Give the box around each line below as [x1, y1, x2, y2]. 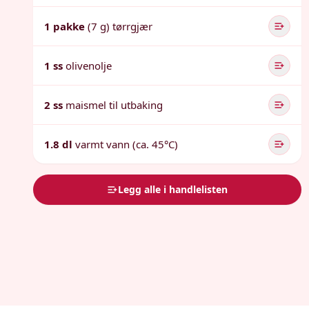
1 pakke [44, 19, 85, 33]
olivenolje [66, 59, 112, 72]
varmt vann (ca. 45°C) [75, 137, 178, 151]
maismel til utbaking [66, 98, 163, 112]
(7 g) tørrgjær [88, 19, 152, 33]
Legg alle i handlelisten [118, 183, 228, 196]
